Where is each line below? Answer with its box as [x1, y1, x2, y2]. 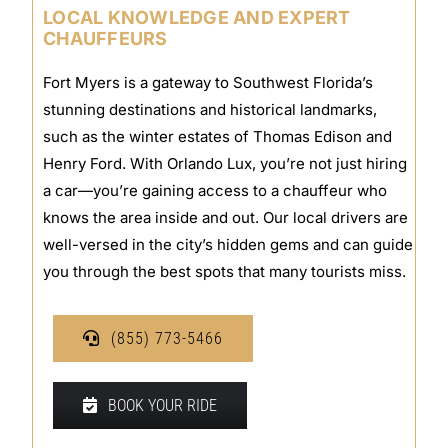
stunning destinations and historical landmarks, [43, 100, 378, 120]
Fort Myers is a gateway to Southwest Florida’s [43, 73, 374, 93]
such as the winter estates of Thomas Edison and [43, 127, 393, 147]
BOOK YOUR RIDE [108, 396, 218, 416]
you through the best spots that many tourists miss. [43, 262, 407, 282]
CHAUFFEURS [43, 28, 168, 50]
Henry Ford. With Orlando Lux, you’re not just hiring [43, 154, 408, 174]
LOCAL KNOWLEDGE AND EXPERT [43, 7, 351, 29]
